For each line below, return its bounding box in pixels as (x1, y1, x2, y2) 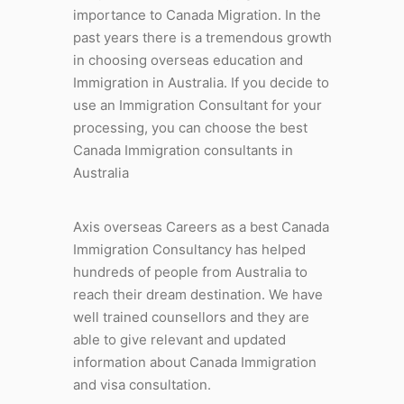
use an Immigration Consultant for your (72, 96, 322, 114)
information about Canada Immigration (72, 353, 317, 371)
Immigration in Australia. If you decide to (72, 73, 329, 91)
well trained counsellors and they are (72, 308, 309, 326)
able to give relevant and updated (72, 330, 286, 348)
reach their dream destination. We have (72, 285, 323, 303)
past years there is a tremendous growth (72, 28, 332, 46)
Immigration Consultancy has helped (72, 240, 306, 258)
